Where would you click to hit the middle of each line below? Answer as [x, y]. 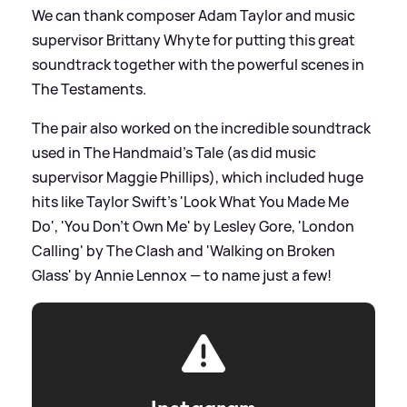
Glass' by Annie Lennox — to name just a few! [182, 275]
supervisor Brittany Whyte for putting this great [194, 40]
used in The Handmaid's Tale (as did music [174, 152]
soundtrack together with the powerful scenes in [198, 64]
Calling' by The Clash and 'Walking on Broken [184, 250]
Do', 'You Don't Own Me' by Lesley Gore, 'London [193, 226]
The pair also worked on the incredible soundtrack [201, 128]
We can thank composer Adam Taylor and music [194, 15]
